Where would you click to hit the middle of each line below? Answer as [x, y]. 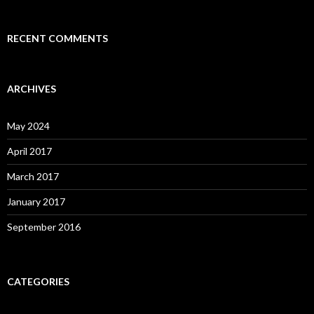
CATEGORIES [38, 282]
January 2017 [36, 202]
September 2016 [44, 227]
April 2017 [29, 151]
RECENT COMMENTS [57, 39]
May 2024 [28, 126]
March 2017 [33, 177]
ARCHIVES [32, 89]
